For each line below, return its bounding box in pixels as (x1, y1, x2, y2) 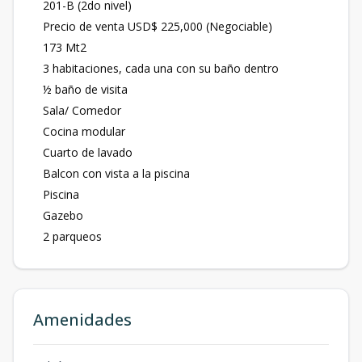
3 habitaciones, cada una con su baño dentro (43, 61, 279, 76)
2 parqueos (43, 229, 102, 244)
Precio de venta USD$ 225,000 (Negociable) (43, 19, 272, 34)
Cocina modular (43, 124, 125, 139)
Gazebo (43, 208, 83, 223)
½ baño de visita (43, 82, 128, 97)
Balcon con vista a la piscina (43, 166, 190, 181)
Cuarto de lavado (43, 145, 133, 160)
